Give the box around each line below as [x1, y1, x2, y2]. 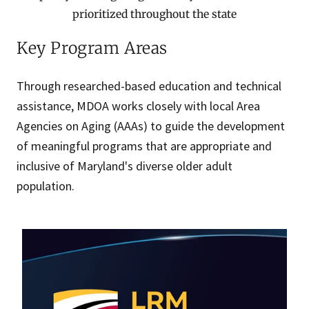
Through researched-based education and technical [17, 78, 281, 94]
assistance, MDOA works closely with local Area [17, 98, 260, 114]
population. [17, 178, 77, 195]
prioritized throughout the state [72, 8, 237, 21]
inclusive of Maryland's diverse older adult [17, 158, 232, 175]
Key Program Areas [17, 38, 168, 59]
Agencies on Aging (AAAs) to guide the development [17, 118, 285, 134]
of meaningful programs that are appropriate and [17, 138, 272, 154]
